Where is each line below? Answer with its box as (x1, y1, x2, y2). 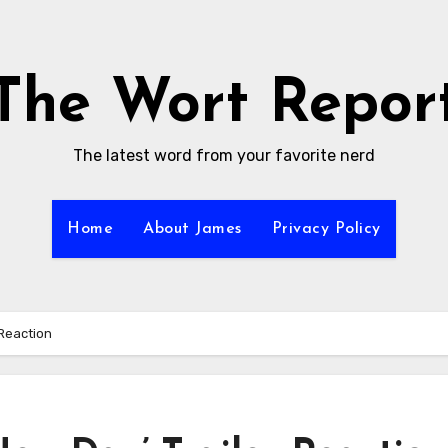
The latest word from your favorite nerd (73, 146, 375, 165)
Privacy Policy (271, 221, 381, 237)
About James (143, 221, 242, 237)
